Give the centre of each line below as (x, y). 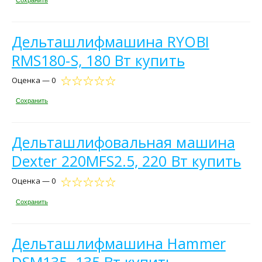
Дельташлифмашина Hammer (119, 243)
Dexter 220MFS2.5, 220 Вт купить (127, 161)
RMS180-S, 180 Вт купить (98, 60)
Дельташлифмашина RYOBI (111, 41)
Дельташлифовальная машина (123, 142)
